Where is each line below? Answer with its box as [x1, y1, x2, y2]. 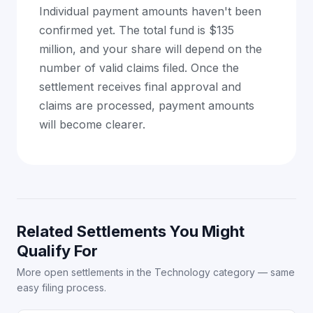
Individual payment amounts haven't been [39, 4, 261, 18]
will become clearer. [39, 117, 145, 131]
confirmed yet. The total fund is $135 [39, 23, 234, 37]
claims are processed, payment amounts [39, 99, 254, 112]
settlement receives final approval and [39, 80, 241, 94]
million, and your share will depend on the [39, 42, 262, 56]
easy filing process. [17, 282, 106, 293]
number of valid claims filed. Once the [39, 61, 239, 75]
